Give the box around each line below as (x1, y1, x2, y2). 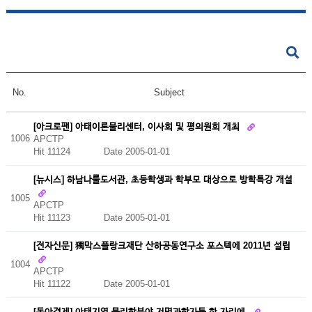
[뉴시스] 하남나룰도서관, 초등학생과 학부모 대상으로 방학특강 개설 (33, 173, 292, 185)
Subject (154, 87, 185, 97)
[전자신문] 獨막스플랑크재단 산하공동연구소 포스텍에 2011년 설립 (33, 240, 290, 251)
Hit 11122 (33, 278, 104, 289)
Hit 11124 (33, 146, 104, 157)
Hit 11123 (33, 212, 104, 223)
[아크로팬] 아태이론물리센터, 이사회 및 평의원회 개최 (33, 120, 242, 132)
